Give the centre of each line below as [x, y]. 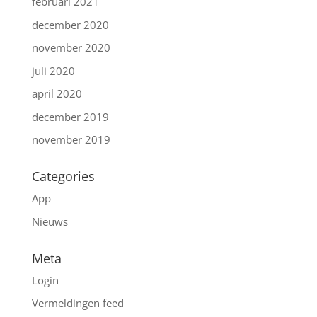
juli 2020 [53, 70]
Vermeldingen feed [77, 303]
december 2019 [70, 116]
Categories [63, 177]
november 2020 [71, 48]
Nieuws [50, 221]
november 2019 [71, 140]
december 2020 [70, 24]
